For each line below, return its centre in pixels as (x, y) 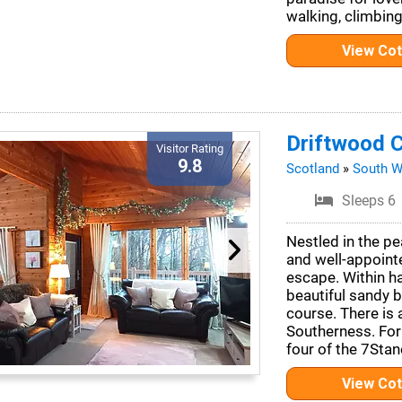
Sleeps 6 (369, 201)
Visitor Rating (190, 149)
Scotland (312, 169)
